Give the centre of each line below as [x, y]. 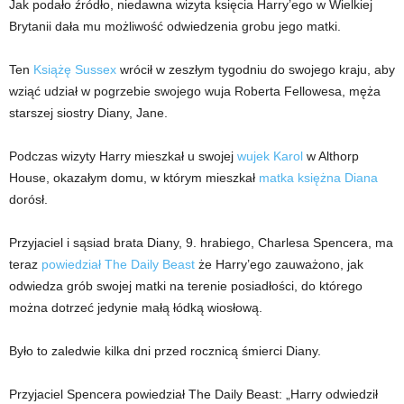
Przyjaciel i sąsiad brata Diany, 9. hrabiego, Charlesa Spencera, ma [201, 243]
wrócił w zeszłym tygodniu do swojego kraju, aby [256, 69]
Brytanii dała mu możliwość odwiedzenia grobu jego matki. [175, 26]
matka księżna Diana [318, 178]
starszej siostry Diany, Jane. [88, 113]
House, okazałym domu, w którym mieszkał [134, 178]
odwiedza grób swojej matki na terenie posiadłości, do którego [186, 286]
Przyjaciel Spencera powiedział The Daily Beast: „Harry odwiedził [193, 394]
